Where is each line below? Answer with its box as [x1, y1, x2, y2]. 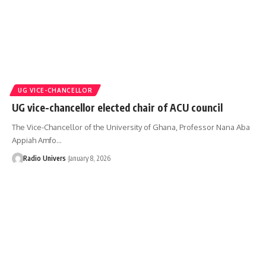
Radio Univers [23, 153, 66, 163]
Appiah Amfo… [12, 135, 62, 145]
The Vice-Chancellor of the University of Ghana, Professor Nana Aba [12, 122, 250, 132]
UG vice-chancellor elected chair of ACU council [12, 100, 223, 114]
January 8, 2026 [68, 153, 110, 163]
